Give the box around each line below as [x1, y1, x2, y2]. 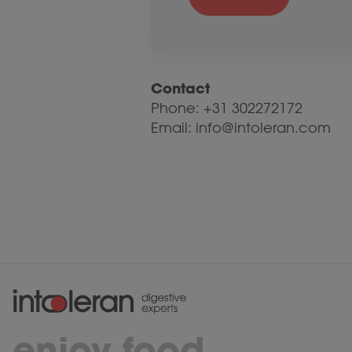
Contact [151, 79, 210, 97]
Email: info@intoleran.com [151, 119, 331, 136]
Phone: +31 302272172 [151, 100, 302, 116]
